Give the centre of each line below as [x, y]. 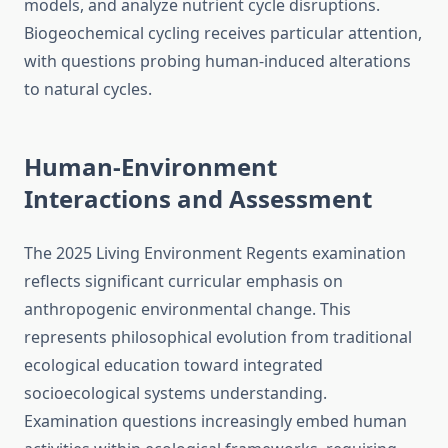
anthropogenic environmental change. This [187, 309]
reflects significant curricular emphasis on [183, 281]
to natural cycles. [88, 89]
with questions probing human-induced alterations [217, 61]
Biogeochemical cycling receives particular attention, [223, 33]
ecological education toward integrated [173, 365]
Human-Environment [150, 167]
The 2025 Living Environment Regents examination [215, 253]
